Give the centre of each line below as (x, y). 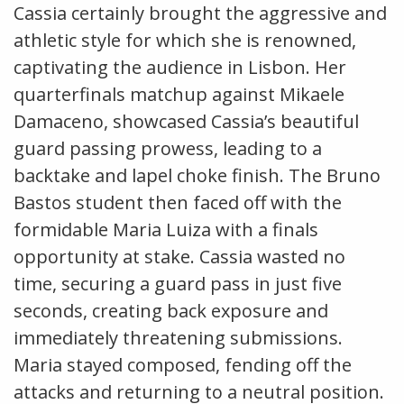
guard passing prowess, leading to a (168, 148)
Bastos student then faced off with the (178, 202)
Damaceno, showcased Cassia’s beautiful (186, 121)
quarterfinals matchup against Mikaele (179, 94)
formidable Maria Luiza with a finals (166, 229)
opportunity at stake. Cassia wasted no (179, 256)
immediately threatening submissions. (178, 337)
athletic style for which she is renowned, (185, 40)
